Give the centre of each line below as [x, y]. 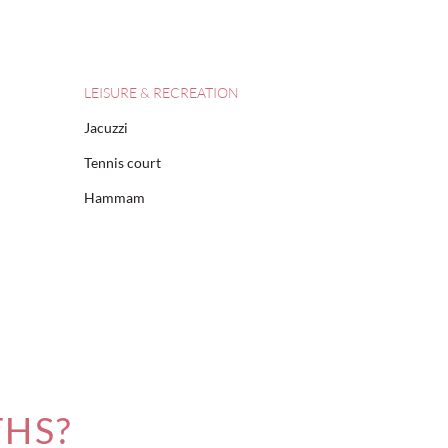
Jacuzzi [105, 127]
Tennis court [122, 162]
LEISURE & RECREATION [161, 92]
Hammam [114, 197]
